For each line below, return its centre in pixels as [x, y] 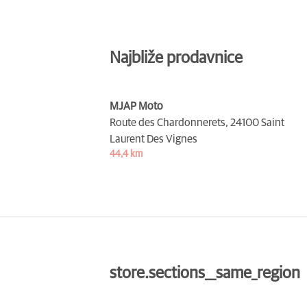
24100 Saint [257, 122]
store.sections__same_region [205, 273]
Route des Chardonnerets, [169, 122]
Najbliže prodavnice [176, 58]
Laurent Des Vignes [153, 139]
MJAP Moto [136, 106]
